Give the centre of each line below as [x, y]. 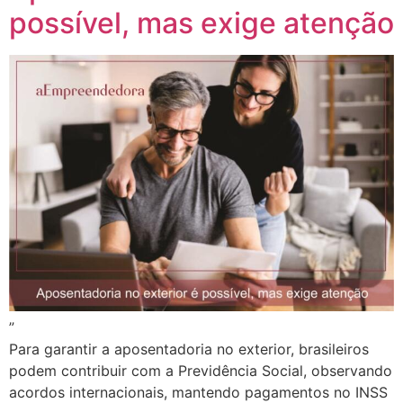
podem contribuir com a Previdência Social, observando [201, 371]
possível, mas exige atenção [201, 23]
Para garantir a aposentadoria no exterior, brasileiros [189, 349]
